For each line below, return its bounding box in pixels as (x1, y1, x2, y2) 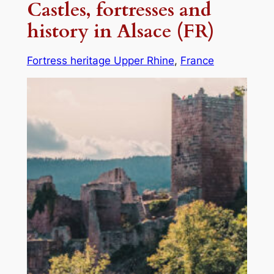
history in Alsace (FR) (26, 18, 214, 44)
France (180, 54, 214, 67)
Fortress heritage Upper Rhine (26, 54, 174, 67)
